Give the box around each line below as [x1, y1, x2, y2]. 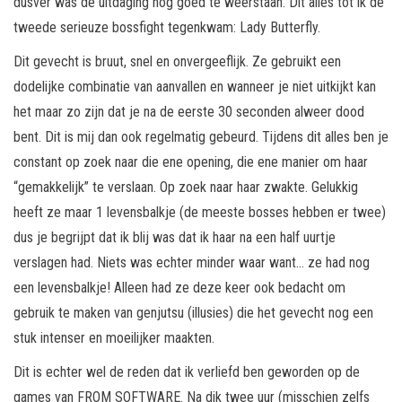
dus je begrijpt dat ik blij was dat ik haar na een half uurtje [13, 228, 336, 246]
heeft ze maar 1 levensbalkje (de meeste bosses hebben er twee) [13, 203, 386, 221]
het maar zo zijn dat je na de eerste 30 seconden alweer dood [13, 102, 364, 120]
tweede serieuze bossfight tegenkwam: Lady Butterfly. [13, 18, 320, 36]
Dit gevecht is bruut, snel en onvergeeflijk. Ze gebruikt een [13, 52, 341, 70]
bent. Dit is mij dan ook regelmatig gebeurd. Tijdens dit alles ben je [13, 127, 389, 145]
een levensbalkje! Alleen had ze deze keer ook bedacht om [13, 278, 345, 296]
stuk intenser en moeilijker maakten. [13, 328, 214, 346]
